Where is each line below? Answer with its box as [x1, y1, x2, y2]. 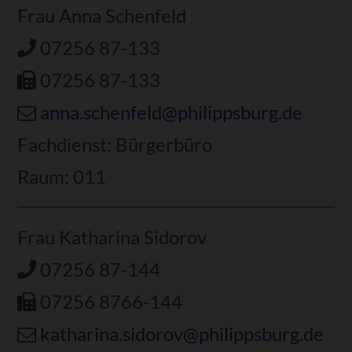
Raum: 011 [17, 164, 107, 188]
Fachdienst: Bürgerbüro [17, 132, 213, 156]
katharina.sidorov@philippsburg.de [40, 321, 324, 345]
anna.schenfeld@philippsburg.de [40, 100, 303, 123]
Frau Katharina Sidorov [17, 225, 207, 248]
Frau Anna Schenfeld [17, 3, 187, 27]
